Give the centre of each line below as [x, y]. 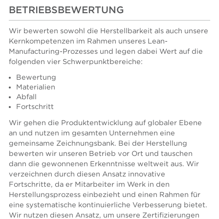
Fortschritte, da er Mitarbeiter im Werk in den [89, 184]
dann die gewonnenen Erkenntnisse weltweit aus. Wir [104, 164]
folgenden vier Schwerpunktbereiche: [76, 62]
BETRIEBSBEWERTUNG [66, 10]
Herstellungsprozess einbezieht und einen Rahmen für [105, 195]
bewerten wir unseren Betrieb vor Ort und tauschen [101, 153]
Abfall [26, 97]
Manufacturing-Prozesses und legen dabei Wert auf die [106, 51]
